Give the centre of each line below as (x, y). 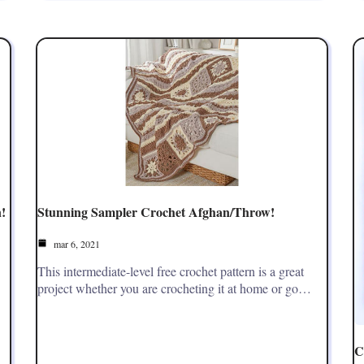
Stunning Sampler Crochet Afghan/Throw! (156, 211)
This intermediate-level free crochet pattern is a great (171, 271)
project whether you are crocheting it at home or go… (174, 288)
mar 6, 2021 (76, 243)
